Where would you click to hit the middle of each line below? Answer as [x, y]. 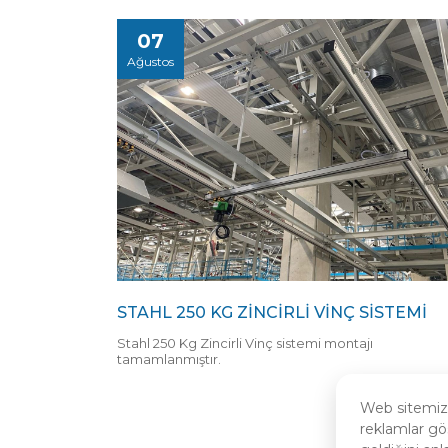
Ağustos [150, 62]
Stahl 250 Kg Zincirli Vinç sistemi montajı [245, 343]
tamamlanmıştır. [169, 359]
